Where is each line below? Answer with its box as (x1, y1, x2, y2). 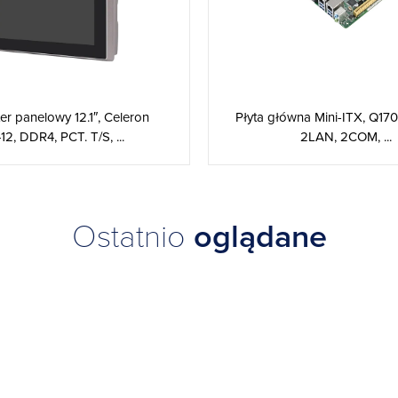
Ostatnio (71, 218, 194, 256)
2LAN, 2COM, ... (300, 129, 392, 145)
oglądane (193, 218, 327, 256)
